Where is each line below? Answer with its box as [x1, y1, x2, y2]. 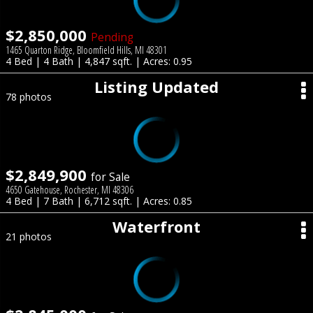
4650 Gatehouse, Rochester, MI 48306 [6, 183, 133, 196]
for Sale [91, 170, 130, 184]
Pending [91, 30, 133, 45]
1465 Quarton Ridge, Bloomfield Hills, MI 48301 [6, 43, 167, 57]
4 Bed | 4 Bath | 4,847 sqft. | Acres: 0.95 [6, 54, 192, 68]
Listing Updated [94, 76, 219, 97]
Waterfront [112, 216, 201, 237]
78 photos [6, 90, 52, 103]
